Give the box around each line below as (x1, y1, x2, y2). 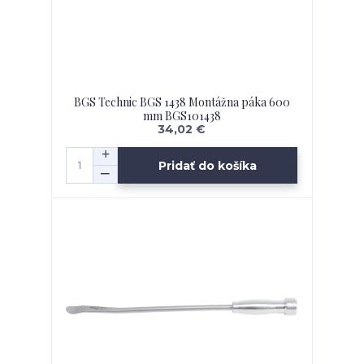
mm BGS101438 (142, 108, 221, 123)
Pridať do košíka (158, 158, 258, 173)
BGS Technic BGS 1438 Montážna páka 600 (73, 94, 290, 110)
